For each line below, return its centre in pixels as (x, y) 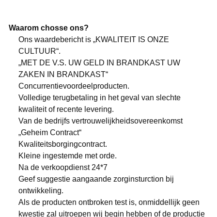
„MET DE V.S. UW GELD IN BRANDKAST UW (99, 62)
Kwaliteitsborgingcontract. (62, 144)
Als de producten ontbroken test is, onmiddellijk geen (109, 202)
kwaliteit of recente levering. (66, 109)
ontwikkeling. (41, 190)
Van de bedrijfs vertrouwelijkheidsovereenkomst (100, 121)
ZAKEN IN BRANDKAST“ (63, 74)
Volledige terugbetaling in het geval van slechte (99, 97)
